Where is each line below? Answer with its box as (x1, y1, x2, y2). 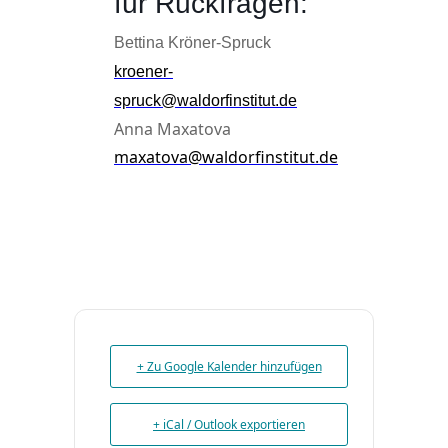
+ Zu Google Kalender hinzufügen (136, 358, 322, 375)
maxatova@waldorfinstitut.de (114, 146, 338, 168)
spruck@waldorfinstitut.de (114, 92, 297, 109)
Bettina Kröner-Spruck (114, 34, 271, 51)
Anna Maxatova (114, 118, 231, 140)
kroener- (114, 63, 173, 80)
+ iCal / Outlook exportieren (153, 416, 305, 433)
